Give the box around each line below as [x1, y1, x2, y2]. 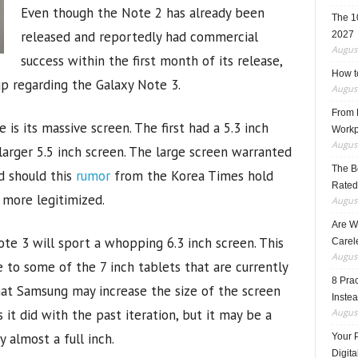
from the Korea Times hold [113, 167, 273, 185]
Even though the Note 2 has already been [20, 4, 265, 22]
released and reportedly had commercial [20, 28, 258, 46]
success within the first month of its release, [20, 52, 282, 70]
